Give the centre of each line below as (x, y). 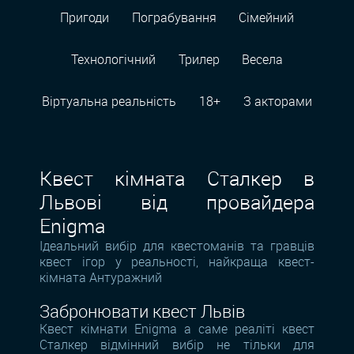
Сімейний (267, 18)
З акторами (277, 101)
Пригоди (84, 18)
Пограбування (174, 18)
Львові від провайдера (177, 201)
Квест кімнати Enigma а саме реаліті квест (177, 328)
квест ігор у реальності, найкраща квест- (177, 261)
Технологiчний (113, 60)
